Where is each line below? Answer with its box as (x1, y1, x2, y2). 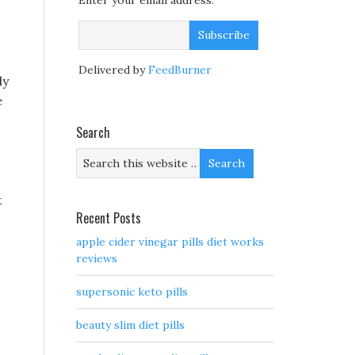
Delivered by (78, 63, 148, 78)
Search (76, 123, 110, 143)
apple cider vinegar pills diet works (76, 235, 264, 250)
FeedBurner (148, 63, 212, 78)
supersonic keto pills (76, 284, 188, 300)
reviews (76, 251, 117, 266)
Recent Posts (76, 208, 141, 228)
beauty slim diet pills (76, 318, 185, 333)
